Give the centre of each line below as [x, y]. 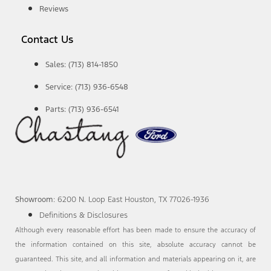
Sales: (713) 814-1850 [82, 65]
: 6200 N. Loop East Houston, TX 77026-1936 [131, 199]
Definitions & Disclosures [83, 215]
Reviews [54, 9]
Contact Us [47, 40]
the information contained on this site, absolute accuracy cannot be [135, 244]
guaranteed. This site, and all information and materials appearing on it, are [135, 259]
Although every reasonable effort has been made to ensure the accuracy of [135, 230]
